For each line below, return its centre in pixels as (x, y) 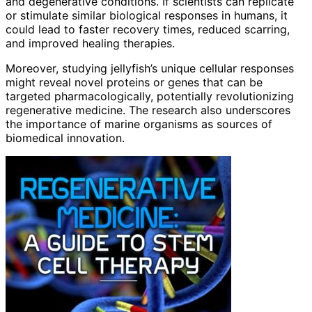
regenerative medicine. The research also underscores (148, 110)
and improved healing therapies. (90, 43)
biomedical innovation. (65, 138)
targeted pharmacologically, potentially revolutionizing (150, 96)
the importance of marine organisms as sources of (139, 124)
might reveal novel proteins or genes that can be (134, 82)
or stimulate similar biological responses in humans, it (147, 15)
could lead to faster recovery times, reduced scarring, (148, 29)
